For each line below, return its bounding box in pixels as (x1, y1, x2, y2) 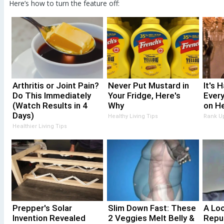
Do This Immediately (12, 90, 91, 100)
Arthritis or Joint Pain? (12, 80, 99, 90)
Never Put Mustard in (107, 80, 189, 90)
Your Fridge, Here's (107, 90, 180, 100)
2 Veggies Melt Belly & (107, 212, 194, 223)
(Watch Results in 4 (12, 100, 87, 110)
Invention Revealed (12, 212, 85, 223)
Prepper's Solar (12, 202, 72, 213)
